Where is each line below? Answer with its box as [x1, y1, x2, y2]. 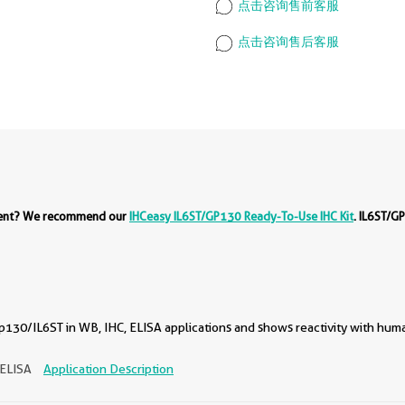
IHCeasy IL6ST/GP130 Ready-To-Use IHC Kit [129, 208, 353, 223]
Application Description [43, 361, 174, 376]
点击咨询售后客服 [235, 34, 339, 50]
